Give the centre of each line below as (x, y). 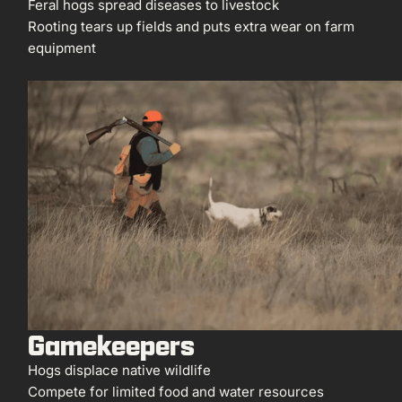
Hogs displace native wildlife (120, 370)
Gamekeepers (112, 345)
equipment (62, 48)
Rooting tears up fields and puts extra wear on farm (192, 27)
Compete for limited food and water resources (176, 392)
